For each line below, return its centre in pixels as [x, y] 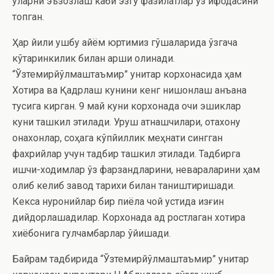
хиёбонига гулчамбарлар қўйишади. [91, 233]
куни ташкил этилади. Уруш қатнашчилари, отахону [126, 122]
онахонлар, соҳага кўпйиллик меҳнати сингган [117, 138]
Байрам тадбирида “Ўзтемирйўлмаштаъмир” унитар [131, 259]
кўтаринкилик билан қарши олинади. [94, 58]
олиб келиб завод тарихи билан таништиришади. [124, 186]
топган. [28, 17]
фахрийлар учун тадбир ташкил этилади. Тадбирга [126, 154]
